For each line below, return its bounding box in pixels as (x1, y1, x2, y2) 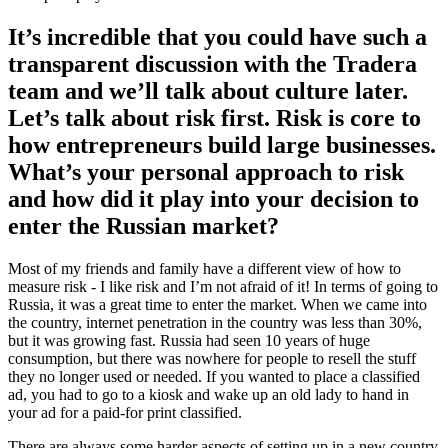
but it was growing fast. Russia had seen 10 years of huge (8, 331, 370, 349)
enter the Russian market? (8, 213, 279, 240)
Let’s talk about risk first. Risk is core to (8, 105, 421, 132)
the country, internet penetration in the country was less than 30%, (8, 313, 422, 331)
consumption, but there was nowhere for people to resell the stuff (8, 349, 416, 367)
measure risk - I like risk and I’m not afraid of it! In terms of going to (8, 277, 438, 295)
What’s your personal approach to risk (8, 159, 404, 186)
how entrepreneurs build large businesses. (8, 132, 436, 159)
